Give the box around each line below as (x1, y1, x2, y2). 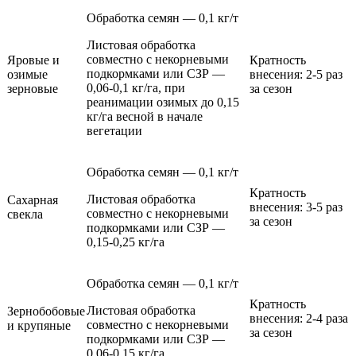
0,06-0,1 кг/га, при (87, 80, 185, 95)
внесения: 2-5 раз (250, 67, 342, 81)
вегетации (87, 123, 142, 137)
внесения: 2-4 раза (250, 311, 348, 325)
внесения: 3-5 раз (250, 199, 342, 214)
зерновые (7, 81, 58, 95)
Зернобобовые (7, 304, 85, 318)
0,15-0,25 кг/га (87, 234, 164, 249)
